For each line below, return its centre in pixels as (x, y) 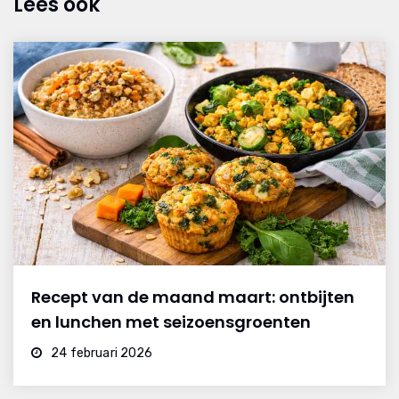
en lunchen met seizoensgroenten (171, 322)
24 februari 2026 (101, 353)
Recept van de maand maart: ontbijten (193, 297)
